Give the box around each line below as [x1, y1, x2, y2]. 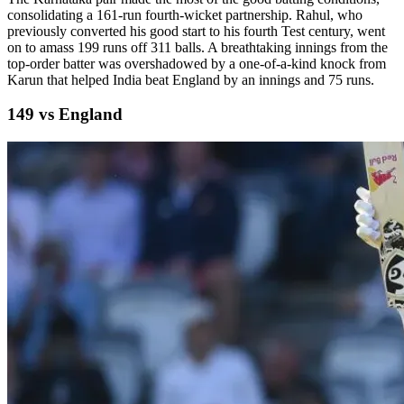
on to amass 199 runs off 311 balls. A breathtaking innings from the [7, 39, 388, 55]
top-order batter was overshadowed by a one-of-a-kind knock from [7, 55, 386, 71]
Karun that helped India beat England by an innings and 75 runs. [7, 71, 374, 87]
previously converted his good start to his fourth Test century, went [7, 23, 385, 39]
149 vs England [7, 105, 123, 124]
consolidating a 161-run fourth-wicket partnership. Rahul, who [7, 6, 363, 23]
